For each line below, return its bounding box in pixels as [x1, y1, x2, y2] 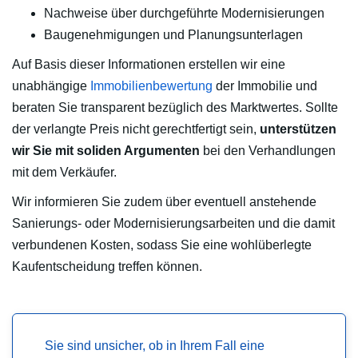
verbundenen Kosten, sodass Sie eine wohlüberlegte [12, 238, 312, 253]
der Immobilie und [213, 79, 317, 93]
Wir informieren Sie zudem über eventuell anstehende [12, 195, 316, 209]
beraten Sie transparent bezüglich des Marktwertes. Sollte [12, 101, 338, 115]
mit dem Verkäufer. [12, 165, 117, 180]
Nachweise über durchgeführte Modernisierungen [44, 6, 324, 21]
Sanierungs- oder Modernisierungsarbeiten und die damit [12, 217, 335, 231]
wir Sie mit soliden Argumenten [12, 144, 200, 158]
